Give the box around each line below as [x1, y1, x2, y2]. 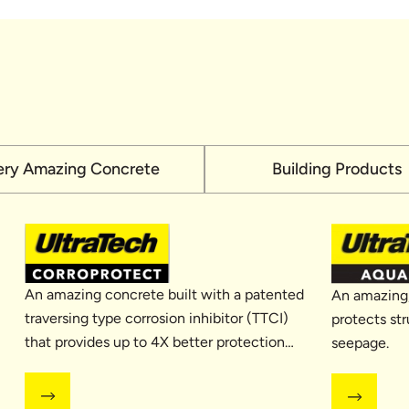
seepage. [331, 333, 390, 351]
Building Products [272, 158, 402, 179]
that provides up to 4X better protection [24, 332, 285, 351]
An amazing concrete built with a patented [24, 285, 304, 303]
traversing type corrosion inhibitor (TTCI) [24, 309, 288, 327]
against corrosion [24, 356, 135, 374]
